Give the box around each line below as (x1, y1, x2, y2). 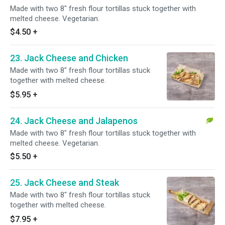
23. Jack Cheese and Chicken (10, 53, 128, 63)
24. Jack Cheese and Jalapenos (10, 116, 138, 126)
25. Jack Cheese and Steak (10, 177, 119, 188)
